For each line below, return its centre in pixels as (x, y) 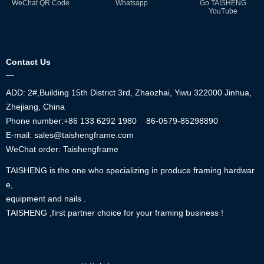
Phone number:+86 (43, 121)
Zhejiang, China (35, 107)
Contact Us (28, 62)
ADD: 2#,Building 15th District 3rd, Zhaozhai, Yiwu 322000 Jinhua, (129, 93)
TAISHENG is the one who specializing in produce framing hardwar (130, 170)
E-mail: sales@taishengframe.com (70, 135)
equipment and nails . (46, 199)
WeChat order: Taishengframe (62, 149)
